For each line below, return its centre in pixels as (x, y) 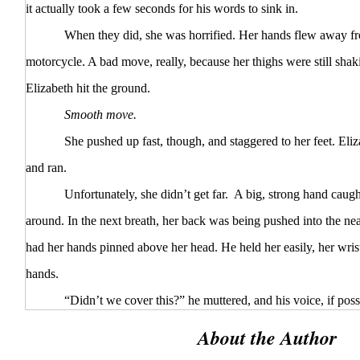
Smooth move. (100, 115)
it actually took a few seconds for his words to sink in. (162, 9)
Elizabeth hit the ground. (90, 88)
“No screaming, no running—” (104, 327)
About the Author (267, 338)
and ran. (46, 168)
